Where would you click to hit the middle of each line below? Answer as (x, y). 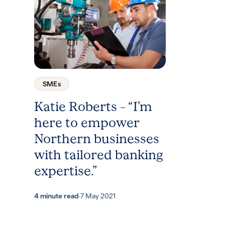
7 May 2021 (98, 196)
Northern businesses (97, 139)
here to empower (87, 123)
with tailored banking (99, 155)
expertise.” (66, 171)
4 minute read (57, 196)
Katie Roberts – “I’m (93, 106)
